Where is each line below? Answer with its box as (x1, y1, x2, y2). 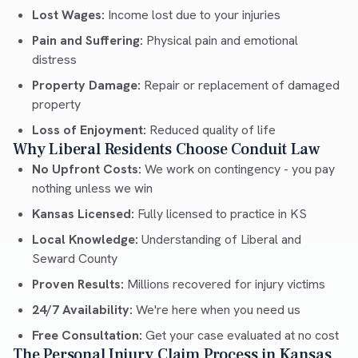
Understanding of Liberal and (138, 231, 301, 249)
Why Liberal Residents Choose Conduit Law (13, 139, 320, 161)
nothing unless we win (32, 180, 153, 197)
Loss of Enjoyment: (32, 121, 146, 139)
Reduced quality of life (146, 121, 276, 139)
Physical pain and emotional (143, 32, 298, 50)
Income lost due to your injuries (105, 6, 280, 24)
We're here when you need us (133, 301, 300, 319)
